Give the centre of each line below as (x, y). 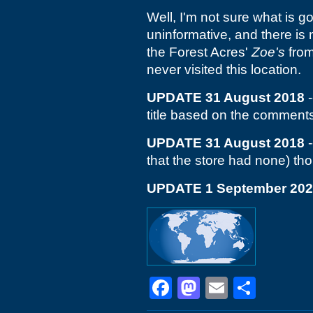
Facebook (221, 288)
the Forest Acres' (199, 52)
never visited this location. (224, 70)
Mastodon (249, 288)
